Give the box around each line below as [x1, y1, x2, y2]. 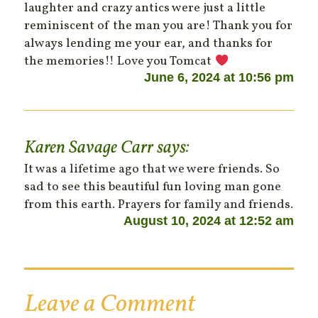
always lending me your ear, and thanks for [24, 35, 273, 53]
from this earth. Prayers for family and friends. [24, 196, 294, 214]
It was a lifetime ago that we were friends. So [24, 160, 280, 179]
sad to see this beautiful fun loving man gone [24, 178, 282, 197]
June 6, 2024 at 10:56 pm [143, 70, 294, 85]
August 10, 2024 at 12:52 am [123, 214, 294, 229]
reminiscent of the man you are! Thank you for [24, 17, 293, 35]
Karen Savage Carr [24, 136, 154, 161]
